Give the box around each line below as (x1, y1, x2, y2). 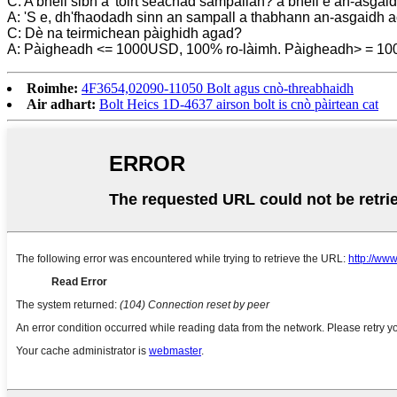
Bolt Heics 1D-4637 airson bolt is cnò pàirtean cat (99, 96, 378, 112)
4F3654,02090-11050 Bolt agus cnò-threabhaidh (82, 80, 354, 96)
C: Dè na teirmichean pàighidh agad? (7, 25, 242, 41)
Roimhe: (27, 80, 78, 96)
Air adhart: (27, 96, 96, 112)
